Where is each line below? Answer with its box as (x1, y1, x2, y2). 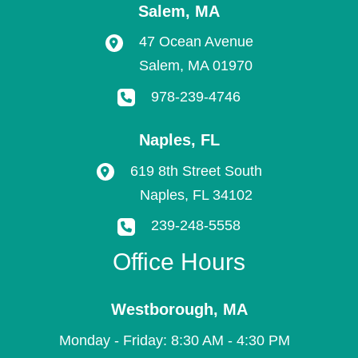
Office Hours (113, 249, 245, 276)
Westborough (110, 300, 213, 318)
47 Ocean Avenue (138, 34, 253, 50)
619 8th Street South (129, 162, 262, 179)
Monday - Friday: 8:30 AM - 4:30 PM (59, 332, 299, 349)
